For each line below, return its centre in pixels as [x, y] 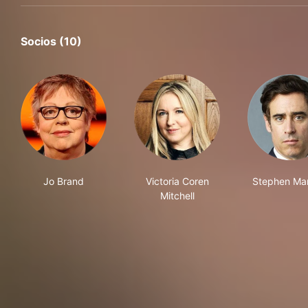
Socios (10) [51, 41]
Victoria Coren [177, 181]
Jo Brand [64, 181]
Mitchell [177, 196]
